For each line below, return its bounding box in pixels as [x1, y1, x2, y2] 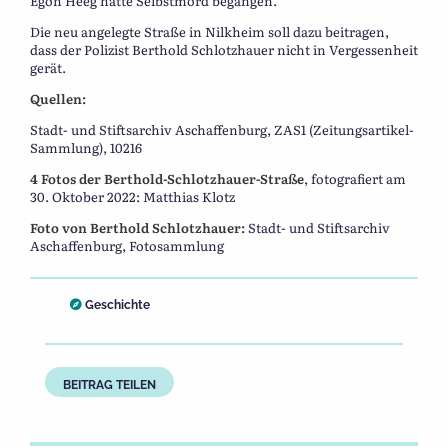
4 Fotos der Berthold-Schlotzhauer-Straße [30, 168, 304, 188]
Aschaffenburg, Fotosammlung [30, 235, 224, 255]
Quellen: [30, 88, 86, 108]
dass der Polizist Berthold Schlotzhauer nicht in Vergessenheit [30, 39, 418, 59]
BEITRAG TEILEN [63, 377, 156, 392]
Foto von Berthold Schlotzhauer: [30, 217, 248, 237]
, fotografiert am [304, 168, 406, 188]
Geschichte [85, 298, 150, 312]
